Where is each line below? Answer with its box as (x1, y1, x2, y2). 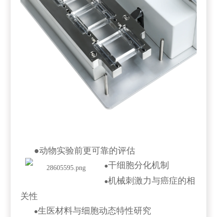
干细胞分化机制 (108, 160, 170, 170)
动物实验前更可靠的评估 (39, 145, 136, 155)
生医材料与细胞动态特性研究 (38, 205, 152, 216)
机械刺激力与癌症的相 (108, 175, 196, 186)
